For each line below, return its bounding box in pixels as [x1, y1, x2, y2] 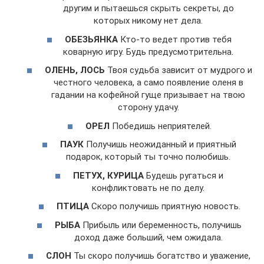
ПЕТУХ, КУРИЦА [73, 170, 144, 181]
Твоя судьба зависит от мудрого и [104, 65, 252, 76]
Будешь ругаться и [144, 170, 223, 181]
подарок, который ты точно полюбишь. [66, 151, 230, 163]
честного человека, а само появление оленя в [53, 77, 243, 88]
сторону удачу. [117, 102, 179, 113]
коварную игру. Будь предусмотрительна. [63, 46, 233, 57]
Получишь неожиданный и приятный [84, 139, 236, 150]
